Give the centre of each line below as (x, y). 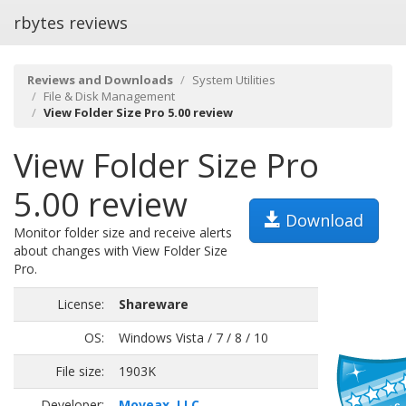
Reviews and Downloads (100, 80)
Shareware (154, 304)
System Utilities (234, 80)
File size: (80, 371)
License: (81, 304)
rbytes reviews (71, 23)
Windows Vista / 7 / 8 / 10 (193, 338)
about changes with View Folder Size (121, 251)
